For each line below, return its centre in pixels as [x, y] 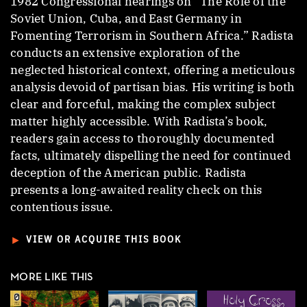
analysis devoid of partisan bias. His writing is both [153, 87]
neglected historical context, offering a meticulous [152, 70]
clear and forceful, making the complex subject [143, 104]
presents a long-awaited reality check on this [136, 189]
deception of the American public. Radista [128, 172]
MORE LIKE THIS [52, 278]
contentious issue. [62, 207]
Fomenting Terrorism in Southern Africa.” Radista [152, 35]
